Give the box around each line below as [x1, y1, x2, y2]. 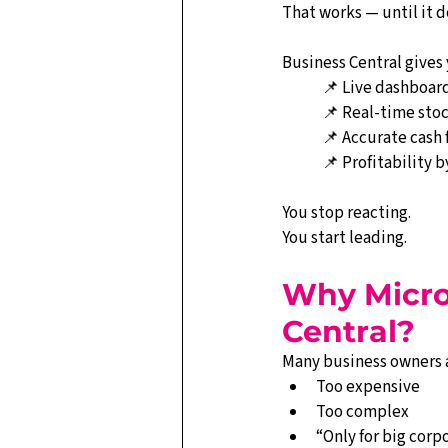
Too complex [316, 400, 409, 424]
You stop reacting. [282, 201, 411, 225]
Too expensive [316, 375, 420, 399]
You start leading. [282, 226, 407, 250]
